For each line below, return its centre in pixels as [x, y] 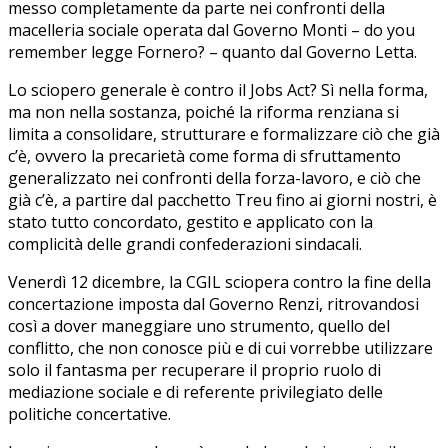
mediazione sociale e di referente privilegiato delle [195, 392]
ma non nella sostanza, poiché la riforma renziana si [203, 112]
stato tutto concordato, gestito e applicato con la [190, 222]
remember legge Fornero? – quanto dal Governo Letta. [212, 52]
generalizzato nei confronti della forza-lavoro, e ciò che [214, 178]
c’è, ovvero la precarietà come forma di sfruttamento [204, 156]
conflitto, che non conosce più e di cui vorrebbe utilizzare [220, 348]
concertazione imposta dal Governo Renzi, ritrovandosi [213, 304]
